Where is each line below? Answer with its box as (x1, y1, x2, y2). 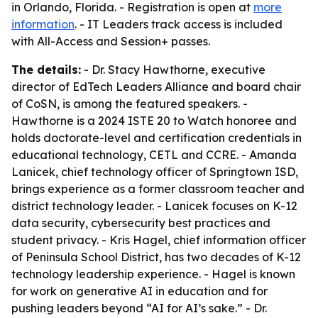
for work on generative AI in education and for (11, 284, 268, 298)
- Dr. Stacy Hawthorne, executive (81, 62, 265, 77)
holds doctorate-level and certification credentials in (11, 131, 302, 145)
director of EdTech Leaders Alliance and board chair (11, 79, 301, 94)
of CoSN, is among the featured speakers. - (11, 97, 248, 111)
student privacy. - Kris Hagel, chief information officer (11, 233, 306, 247)
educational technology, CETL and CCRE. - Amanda (11, 148, 297, 162)
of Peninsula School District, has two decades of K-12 (11, 250, 301, 264)
